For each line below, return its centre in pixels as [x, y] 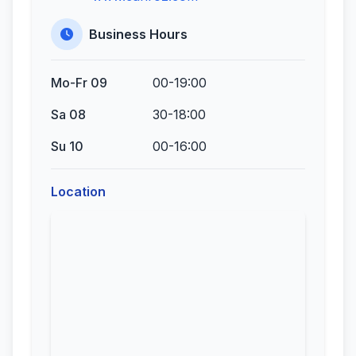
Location [78, 192]
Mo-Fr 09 [79, 83]
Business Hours [138, 34]
